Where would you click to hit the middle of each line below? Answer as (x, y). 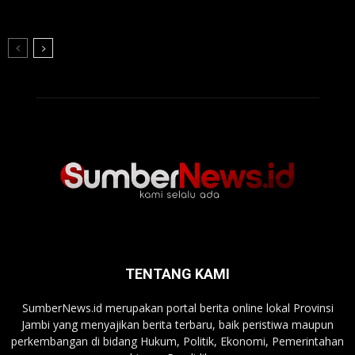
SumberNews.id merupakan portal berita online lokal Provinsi (177, 307)
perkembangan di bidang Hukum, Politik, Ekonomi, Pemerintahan (177, 341)
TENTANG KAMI (177, 273)
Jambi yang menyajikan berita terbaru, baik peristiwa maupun (177, 324)
